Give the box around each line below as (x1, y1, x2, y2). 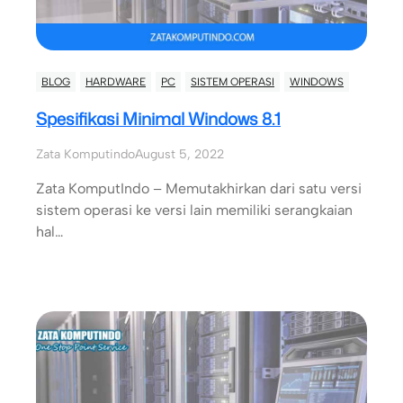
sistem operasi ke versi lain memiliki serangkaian (36, 201, 353, 219)
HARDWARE (85, 76, 146, 89)
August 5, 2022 (135, 147, 224, 163)
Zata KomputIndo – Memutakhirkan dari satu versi (36, 180, 362, 198)
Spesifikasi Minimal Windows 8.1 (36, 107, 281, 131)
